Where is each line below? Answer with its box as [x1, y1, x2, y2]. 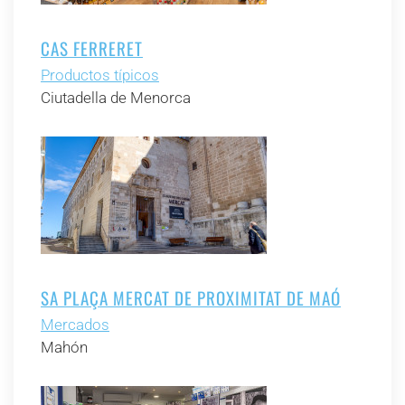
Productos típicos [41, 66, 159, 84]
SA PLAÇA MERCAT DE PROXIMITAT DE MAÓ [41, 285, 341, 310]
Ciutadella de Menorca [41, 89, 191, 107]
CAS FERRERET [41, 35, 143, 61]
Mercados [41, 316, 109, 334]
